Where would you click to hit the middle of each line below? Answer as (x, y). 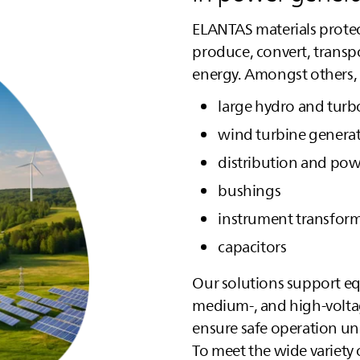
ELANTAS (223, 29)
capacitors (252, 247)
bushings (250, 190)
